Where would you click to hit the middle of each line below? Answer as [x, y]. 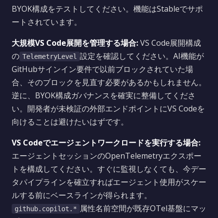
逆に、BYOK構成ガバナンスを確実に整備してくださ [104, 95]
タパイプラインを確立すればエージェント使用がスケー [109, 182]
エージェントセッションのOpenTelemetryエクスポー [107, 156]
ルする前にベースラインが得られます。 [82, 195]
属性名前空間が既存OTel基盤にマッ [143, 208]
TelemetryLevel [50, 56]
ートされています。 [47, 22]
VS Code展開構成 [170, 43]
